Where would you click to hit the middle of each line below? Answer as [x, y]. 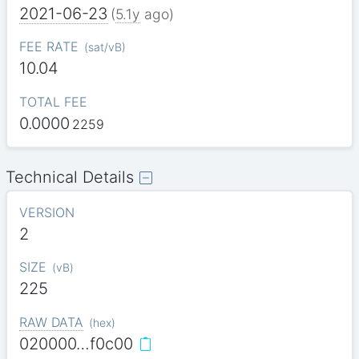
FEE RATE [48, 47]
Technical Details [70, 177]
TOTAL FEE [53, 101]
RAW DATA [51, 322]
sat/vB [105, 47]
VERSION [46, 213]
